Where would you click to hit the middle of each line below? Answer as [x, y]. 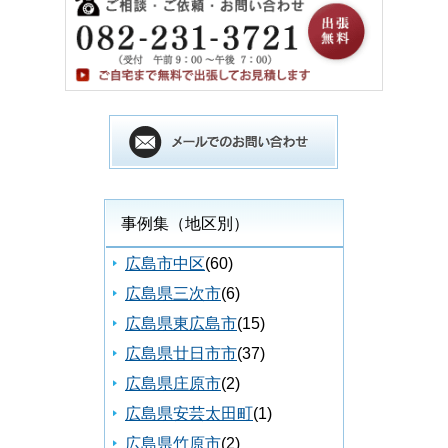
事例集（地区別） [185, 224]
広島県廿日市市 [181, 354]
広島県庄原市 [173, 384]
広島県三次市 [173, 294]
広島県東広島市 [181, 324]
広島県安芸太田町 [189, 414]
